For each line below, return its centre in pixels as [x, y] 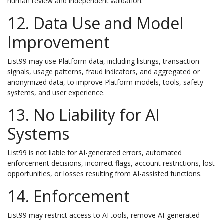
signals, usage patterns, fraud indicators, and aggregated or [104, 71]
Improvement [58, 42]
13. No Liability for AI [84, 115]
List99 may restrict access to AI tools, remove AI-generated [104, 215]
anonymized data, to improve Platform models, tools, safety [105, 82]
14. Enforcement [69, 196]
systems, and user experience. [56, 92]
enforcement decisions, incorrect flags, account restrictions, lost [111, 163]
